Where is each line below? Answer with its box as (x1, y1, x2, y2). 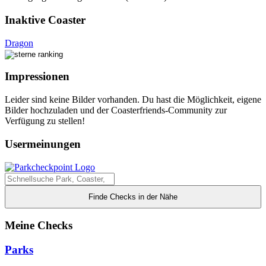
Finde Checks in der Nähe (88, 192, 178, 201)
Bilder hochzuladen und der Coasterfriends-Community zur (5, 105, 227, 116)
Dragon (5, 37, 33, 48)
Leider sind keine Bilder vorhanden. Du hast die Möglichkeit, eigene (5, 94, 261, 105)
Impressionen (5, 70, 69, 83)
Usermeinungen (5, 137, 81, 150)
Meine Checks (5, 219, 72, 232)
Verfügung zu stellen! (5, 116, 85, 126)
